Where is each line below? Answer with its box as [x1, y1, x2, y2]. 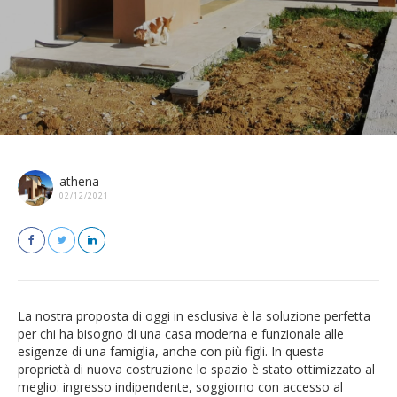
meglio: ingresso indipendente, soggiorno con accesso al [18, 378, 343, 395]
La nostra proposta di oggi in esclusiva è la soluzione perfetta [18, 307, 370, 324]
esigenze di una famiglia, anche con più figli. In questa [18, 343, 324, 360]
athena [59, 173, 99, 190]
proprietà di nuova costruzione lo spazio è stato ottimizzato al [18, 361, 375, 378]
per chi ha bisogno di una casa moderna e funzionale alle [18, 325, 344, 342]
